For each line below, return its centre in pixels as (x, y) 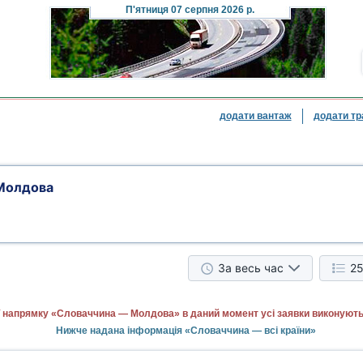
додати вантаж (255, 116)
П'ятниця (147, 10)
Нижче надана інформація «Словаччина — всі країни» (186, 331)
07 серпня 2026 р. (211, 10)
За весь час (251, 268)
